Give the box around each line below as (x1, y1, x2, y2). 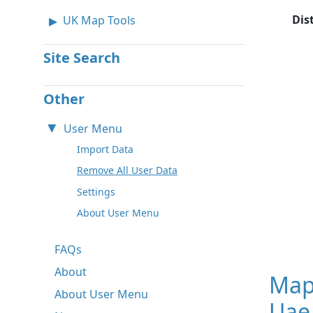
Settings (77, 184, 115, 198)
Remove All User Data (77, 163, 177, 177)
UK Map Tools (63, 12, 136, 28)
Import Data (77, 142, 133, 156)
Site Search (43, 48, 120, 67)
